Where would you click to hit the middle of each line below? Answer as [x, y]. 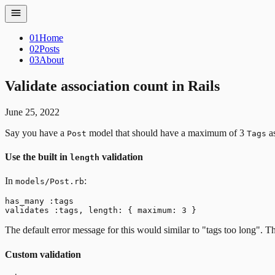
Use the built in [37, 157]
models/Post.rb [50, 182]
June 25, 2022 [32, 112]
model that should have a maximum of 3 [167, 133]
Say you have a [36, 133]
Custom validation [43, 254]
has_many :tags [39, 201]
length [85, 158]
